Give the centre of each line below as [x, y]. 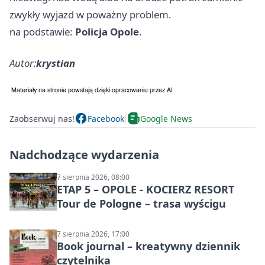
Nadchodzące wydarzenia [84, 155]
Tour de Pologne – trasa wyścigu [141, 204]
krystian [56, 63]
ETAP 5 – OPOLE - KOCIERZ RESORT [146, 190]
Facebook [106, 118]
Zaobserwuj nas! [42, 118]
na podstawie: [42, 32]
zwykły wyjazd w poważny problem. [91, 15]
